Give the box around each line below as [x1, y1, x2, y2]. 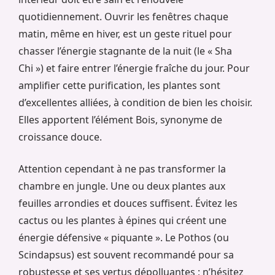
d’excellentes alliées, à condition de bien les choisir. [18, 95, 252, 109]
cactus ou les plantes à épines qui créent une [18, 213, 227, 227]
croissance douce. [18, 130, 102, 144]
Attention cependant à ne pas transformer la [18, 161, 226, 176]
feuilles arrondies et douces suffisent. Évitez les [18, 196, 238, 210]
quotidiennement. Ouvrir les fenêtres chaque [18, 9, 228, 23]
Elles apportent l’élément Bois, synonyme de [18, 112, 222, 126]
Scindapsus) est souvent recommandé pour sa [18, 247, 234, 261]
